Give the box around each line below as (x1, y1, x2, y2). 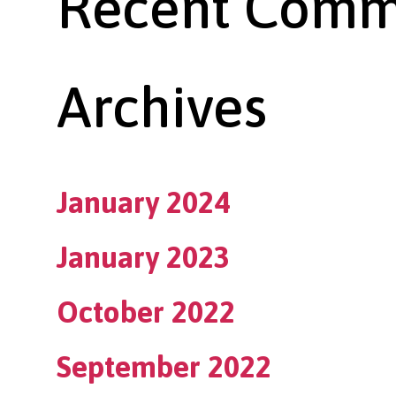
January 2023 (57, 240, 230, 274)
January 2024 (57, 186, 230, 220)
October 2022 (57, 294, 235, 329)
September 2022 (57, 349, 271, 384)
